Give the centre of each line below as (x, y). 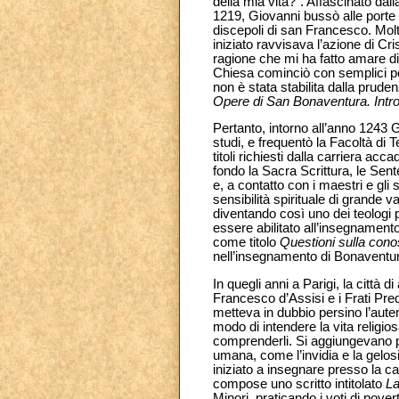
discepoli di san (257, 30)
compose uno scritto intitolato (299, 383)
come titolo (246, 243)
